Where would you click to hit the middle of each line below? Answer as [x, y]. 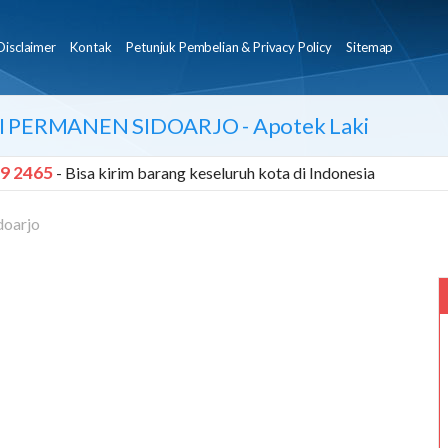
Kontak [91, 47]
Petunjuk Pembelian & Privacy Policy [229, 47]
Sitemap [370, 47]
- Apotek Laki [303, 125]
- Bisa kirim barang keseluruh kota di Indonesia [215, 172]
